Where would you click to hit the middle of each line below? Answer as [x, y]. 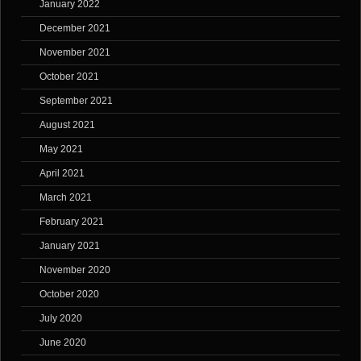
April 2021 [62, 174]
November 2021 [75, 53]
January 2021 [70, 246]
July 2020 [61, 319]
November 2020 [75, 270]
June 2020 [63, 343]
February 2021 [72, 222]
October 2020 [69, 295]
